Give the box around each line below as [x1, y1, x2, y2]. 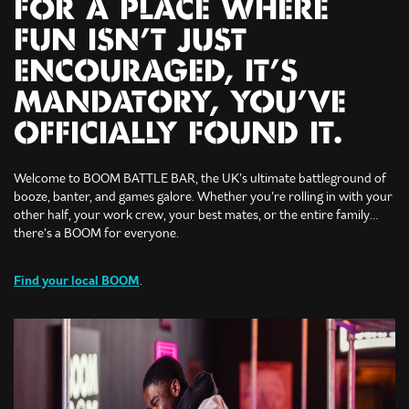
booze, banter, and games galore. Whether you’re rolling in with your [14, 188, 393, 205]
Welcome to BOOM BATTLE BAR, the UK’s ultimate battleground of [14, 170, 386, 187]
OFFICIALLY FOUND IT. [14, 121, 342, 149]
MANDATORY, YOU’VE [14, 90, 346, 118]
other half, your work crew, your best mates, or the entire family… [14, 206, 378, 224]
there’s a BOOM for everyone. [14, 225, 179, 242]
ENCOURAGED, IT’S [14, 59, 298, 87]
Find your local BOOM [14, 272, 140, 289]
